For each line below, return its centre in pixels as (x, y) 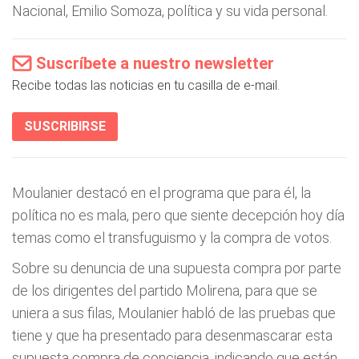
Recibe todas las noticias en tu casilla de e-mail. (146, 85)
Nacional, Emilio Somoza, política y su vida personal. (170, 11)
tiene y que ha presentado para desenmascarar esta (172, 335)
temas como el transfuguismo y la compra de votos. (172, 238)
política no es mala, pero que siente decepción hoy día (178, 215)
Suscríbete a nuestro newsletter (155, 63)
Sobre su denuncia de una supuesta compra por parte (177, 268)
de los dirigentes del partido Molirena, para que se (165, 290)
